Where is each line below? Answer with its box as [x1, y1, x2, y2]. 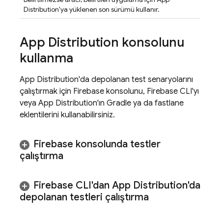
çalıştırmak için [20, 86, 73, 96]
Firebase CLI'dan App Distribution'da [33, 179, 200, 192]
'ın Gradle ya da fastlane [97, 98, 184, 108]
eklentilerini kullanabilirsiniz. [20, 110, 115, 120]
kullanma [20, 50, 73, 66]
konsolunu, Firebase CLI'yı [104, 86, 199, 96]
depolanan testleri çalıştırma [20, 191, 149, 203]
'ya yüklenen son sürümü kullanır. [59, 5, 160, 14]
